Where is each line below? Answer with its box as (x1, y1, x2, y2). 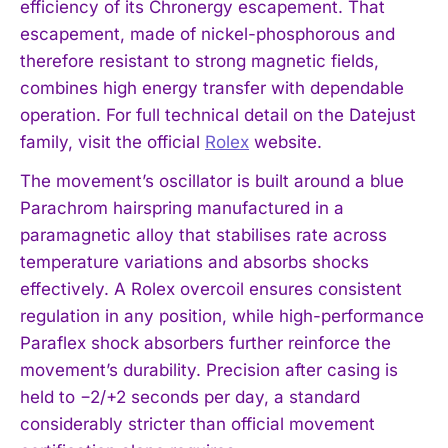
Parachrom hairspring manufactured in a (20, 198, 344, 219)
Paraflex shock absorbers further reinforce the (20, 333, 391, 354)
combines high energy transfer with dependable (20, 78, 404, 99)
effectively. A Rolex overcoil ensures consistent (20, 279, 402, 300)
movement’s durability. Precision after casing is (20, 360, 398, 381)
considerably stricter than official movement (20, 414, 375, 435)
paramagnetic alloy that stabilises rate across (20, 225, 387, 246)
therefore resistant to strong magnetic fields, (20, 51, 379, 72)
